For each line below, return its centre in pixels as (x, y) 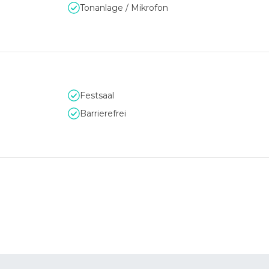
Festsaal (97, 95)
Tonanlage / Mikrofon (124, 8)
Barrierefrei (103, 113)
